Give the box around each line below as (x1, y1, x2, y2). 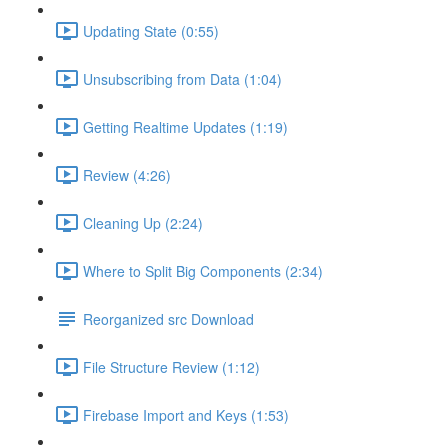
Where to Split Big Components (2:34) (83, 260, 323, 281)
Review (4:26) (83, 164, 171, 185)
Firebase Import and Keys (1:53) (83, 404, 289, 425)
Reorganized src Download (83, 308, 254, 329)
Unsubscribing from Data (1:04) (83, 68, 282, 89)
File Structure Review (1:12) (83, 356, 260, 377)
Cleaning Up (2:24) (83, 212, 203, 233)
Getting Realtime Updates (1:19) (83, 116, 288, 137)
